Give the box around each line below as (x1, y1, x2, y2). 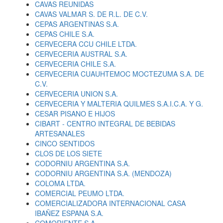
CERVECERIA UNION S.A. (35, 89, 118, 99)
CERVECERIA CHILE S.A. (35, 59, 116, 69)
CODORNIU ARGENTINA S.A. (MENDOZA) (35, 168, 172, 178)
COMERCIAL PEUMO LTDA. (35, 188, 124, 198)
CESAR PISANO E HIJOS (35, 109, 115, 118)
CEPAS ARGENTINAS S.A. (35, 19, 119, 29)
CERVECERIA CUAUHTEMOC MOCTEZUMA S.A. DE (35, 69, 204, 79)
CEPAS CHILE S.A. (35, 29, 95, 39)
